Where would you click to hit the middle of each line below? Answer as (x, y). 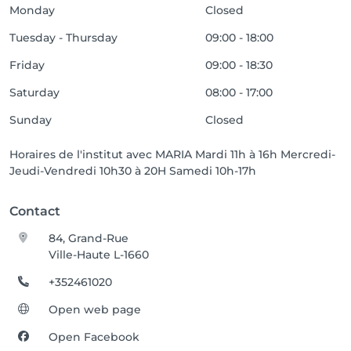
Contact (35, 211)
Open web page (95, 309)
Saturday (34, 92)
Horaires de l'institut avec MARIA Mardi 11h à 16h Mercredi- (172, 154)
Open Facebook (94, 337)
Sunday (31, 120)
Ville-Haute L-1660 (99, 255)
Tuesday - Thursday (63, 38)
